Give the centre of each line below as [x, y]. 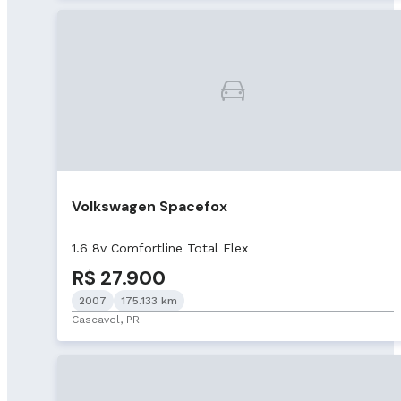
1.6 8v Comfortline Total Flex [160, 247]
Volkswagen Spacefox [149, 206]
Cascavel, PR [106, 319]
